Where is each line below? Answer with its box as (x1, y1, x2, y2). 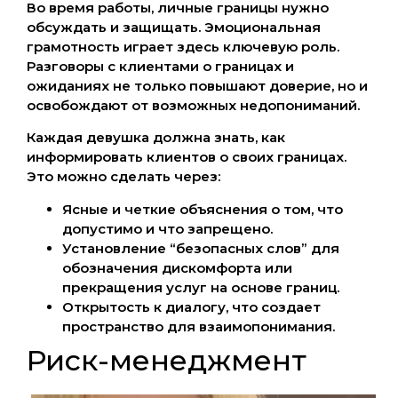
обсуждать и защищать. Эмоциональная (27, 18, 321, 36)
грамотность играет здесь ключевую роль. (27, 37, 339, 55)
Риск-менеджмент (27, 342, 306, 378)
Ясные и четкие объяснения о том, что (62, 200, 343, 218)
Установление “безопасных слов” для (62, 239, 339, 257)
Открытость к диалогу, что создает (62, 298, 321, 315)
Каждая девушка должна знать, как (27, 129, 285, 147)
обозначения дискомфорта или (62, 259, 292, 276)
